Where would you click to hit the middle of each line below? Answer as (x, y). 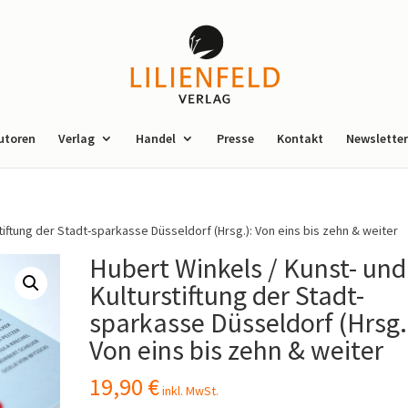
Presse (235, 138)
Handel (156, 138)
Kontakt (300, 138)
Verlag (76, 138)
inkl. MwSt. (191, 391)
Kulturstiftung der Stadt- (227, 295)
